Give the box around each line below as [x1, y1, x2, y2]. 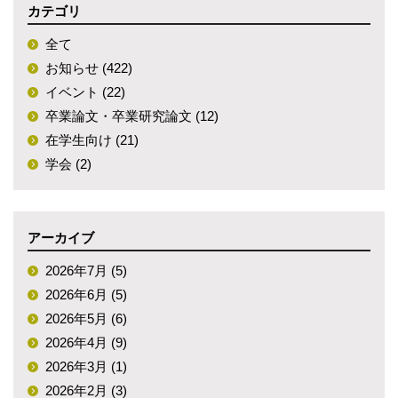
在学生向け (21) [45, 132, 139, 147]
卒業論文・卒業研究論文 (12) [45, 108, 219, 123]
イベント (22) [45, 84, 125, 99]
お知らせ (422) [45, 60, 132, 76]
